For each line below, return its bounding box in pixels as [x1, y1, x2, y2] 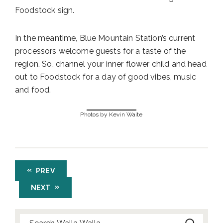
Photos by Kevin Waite [80, 111, 143, 118]
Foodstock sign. [15, 5, 75, 15]
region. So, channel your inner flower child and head [15, 59, 207, 69]
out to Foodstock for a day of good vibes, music [15, 72, 197, 82]
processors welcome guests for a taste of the [15, 46, 186, 56]
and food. [15, 85, 51, 95]
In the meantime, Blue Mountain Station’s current [15, 33, 196, 43]
